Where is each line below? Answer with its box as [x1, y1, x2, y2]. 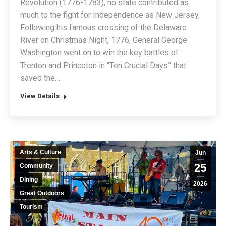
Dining [20, 176, 38, 184]
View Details [20, 92, 60, 100]
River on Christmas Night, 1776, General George [20, 35, 187, 45]
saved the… [20, 73, 60, 83]
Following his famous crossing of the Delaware [20, 23, 187, 33]
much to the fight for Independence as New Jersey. [20, 10, 200, 20]
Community [20, 162, 53, 170]
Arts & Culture [20, 149, 61, 156]
